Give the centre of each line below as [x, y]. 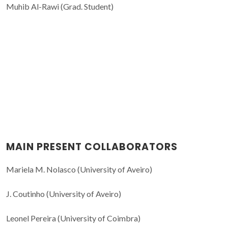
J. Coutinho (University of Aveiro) [64, 194]
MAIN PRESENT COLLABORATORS [92, 147]
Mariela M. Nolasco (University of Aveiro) [79, 169]
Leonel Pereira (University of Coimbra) [73, 218]
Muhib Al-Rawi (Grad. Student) [60, 6]
